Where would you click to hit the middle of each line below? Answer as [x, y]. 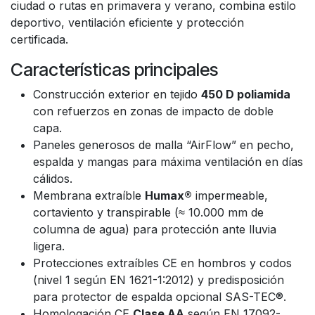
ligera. [49, 246]
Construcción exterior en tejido [117, 94]
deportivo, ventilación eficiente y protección [127, 22]
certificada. [39, 39]
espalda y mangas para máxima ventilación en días [168, 162]
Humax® [168, 195]
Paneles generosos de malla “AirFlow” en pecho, [163, 145]
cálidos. [53, 179]
